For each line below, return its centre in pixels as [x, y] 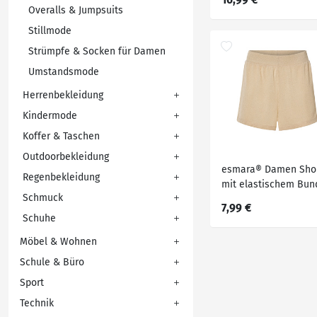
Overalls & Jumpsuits [76, 10]
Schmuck [43, 198]
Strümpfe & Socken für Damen [97, 51]
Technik [37, 303]
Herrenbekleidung [63, 95]
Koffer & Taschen [61, 136]
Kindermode [50, 116]
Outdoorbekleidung [66, 157]
